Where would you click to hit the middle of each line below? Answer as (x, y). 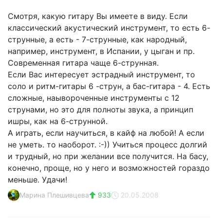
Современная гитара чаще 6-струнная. (83, 63)
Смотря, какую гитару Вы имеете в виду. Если (98, 16)
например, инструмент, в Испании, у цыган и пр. (101, 51)
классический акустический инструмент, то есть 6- (109, 28)
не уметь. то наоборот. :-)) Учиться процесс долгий (108, 145)
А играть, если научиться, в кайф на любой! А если (106, 133)
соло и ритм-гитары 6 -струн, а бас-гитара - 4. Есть (109, 86)
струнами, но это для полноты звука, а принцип (100, 109)
